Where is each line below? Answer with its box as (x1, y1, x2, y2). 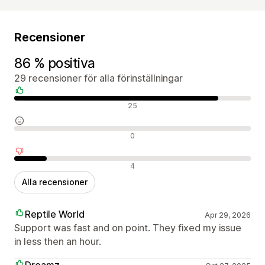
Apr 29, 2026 (204, 210, 251, 219)
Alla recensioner (22, 176, 88, 187)
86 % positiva (14, 54, 96, 72)
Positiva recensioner (14, 98, 102, 111)
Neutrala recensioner (14, 128, 103, 141)
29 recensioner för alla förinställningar (14, 72, 183, 84)
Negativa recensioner (14, 159, 106, 171)
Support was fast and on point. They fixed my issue (14, 221, 241, 234)
